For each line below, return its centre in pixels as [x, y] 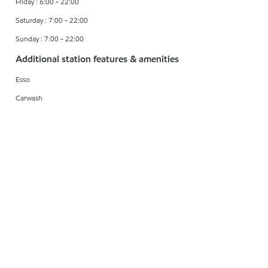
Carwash [29, 98]
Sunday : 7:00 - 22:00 [50, 38]
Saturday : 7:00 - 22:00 [52, 20]
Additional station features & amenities [97, 59]
